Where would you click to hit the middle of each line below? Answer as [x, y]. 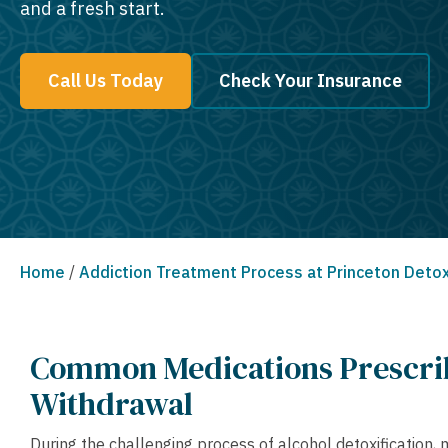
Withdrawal [111, 404]
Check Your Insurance [310, 80]
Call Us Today [105, 80]
